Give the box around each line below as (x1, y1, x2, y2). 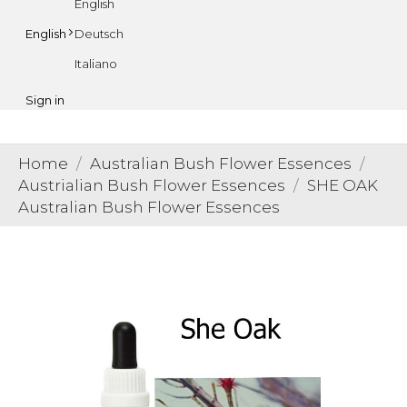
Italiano (74, 55, 117, 71)
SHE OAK (306, 176, 378, 195)
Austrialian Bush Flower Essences (18, 176, 285, 195)
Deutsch (74, 25, 124, 41)
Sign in (25, 92, 65, 107)
